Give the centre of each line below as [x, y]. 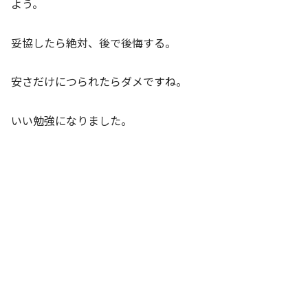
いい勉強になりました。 [71, 121]
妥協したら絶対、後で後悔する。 [93, 42]
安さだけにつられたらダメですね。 [99, 81]
